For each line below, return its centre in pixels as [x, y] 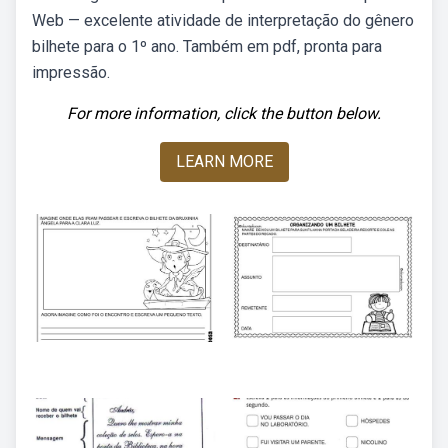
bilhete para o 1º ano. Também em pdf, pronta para [207, 46]
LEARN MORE [224, 161]
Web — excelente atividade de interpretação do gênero [223, 20]
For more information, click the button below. [224, 113]
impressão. [71, 72]
